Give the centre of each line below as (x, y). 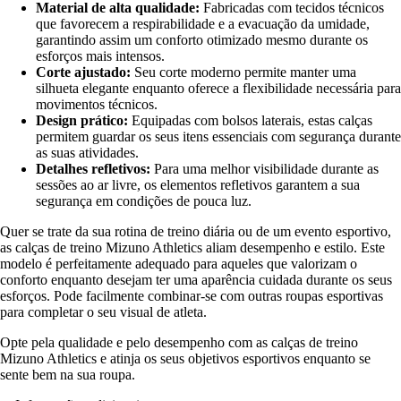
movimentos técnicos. (97, 105)
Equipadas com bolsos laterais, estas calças (250, 121)
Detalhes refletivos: (93, 169)
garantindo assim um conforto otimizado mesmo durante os (202, 40)
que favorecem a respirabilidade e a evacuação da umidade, (203, 24)
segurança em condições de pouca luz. (144, 201)
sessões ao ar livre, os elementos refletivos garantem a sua (198, 185)
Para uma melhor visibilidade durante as (264, 169)
